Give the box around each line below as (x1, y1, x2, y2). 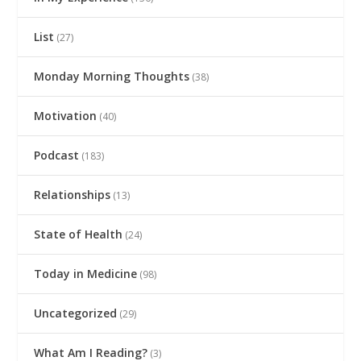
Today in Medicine (34, 265, 138, 281)
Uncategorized (34, 305, 118, 321)
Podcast (34, 147, 80, 163)
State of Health (34, 226, 123, 242)
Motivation (34, 107, 98, 123)
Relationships (34, 186, 111, 202)
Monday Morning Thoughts (34, 68, 190, 84)
